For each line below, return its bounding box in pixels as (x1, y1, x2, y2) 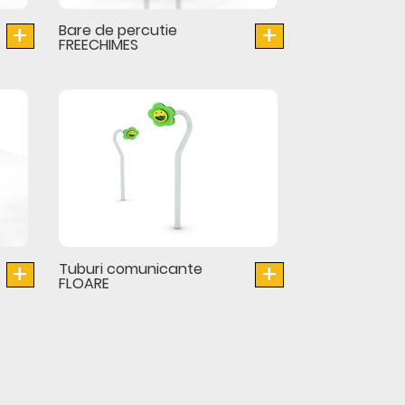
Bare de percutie (58, 20, 177, 42)
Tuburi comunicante (58, 258, 202, 279)
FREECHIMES (58, 34, 138, 56)
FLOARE (58, 272, 109, 294)
